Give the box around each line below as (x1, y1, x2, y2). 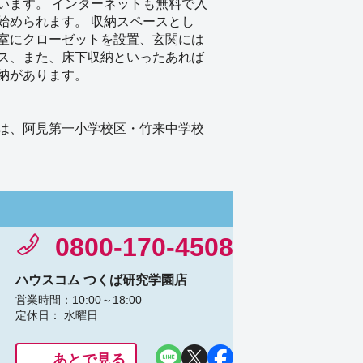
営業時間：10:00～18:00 (15, 293, 142, 307)
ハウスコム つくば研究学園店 (15, 273, 187, 288)
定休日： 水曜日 (15, 309, 98, 322)
